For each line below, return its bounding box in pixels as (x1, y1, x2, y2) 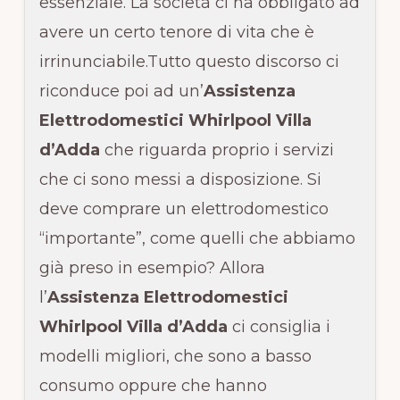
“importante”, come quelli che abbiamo (38, 228, 355, 248)
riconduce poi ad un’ (38, 80, 204, 101)
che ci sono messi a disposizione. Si (38, 169, 321, 189)
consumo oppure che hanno (38, 375, 267, 396)
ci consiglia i (227, 316, 330, 337)
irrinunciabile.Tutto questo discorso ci (38, 51, 339, 71)
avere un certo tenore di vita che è (38, 21, 314, 42)
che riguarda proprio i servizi (99, 139, 334, 160)
